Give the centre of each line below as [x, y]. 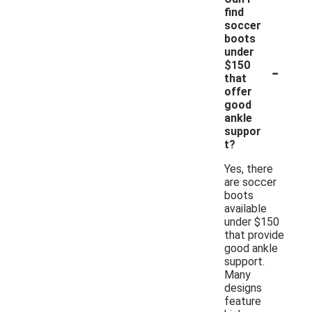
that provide [254, 235]
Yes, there [249, 169]
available [245, 208]
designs [243, 288]
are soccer [250, 182]
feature [243, 301]
